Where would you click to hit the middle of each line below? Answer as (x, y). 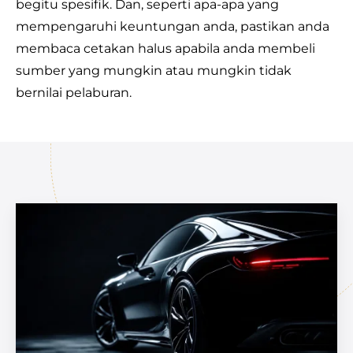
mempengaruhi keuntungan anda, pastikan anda (173, 26)
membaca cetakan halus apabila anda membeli (165, 48)
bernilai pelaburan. (74, 93)
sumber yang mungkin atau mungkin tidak (154, 71)
